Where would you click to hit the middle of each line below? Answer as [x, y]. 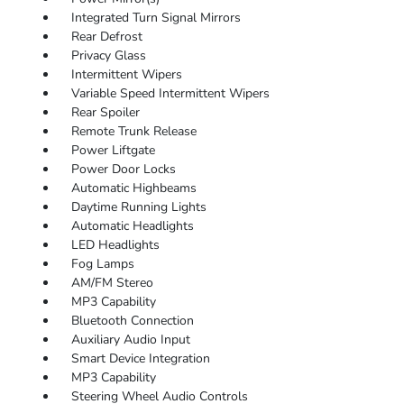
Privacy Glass [108, 56]
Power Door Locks [123, 170]
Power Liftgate [113, 151]
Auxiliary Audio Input [130, 340]
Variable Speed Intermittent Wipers [170, 94]
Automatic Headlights [132, 226]
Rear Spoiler [105, 113]
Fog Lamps [102, 264]
